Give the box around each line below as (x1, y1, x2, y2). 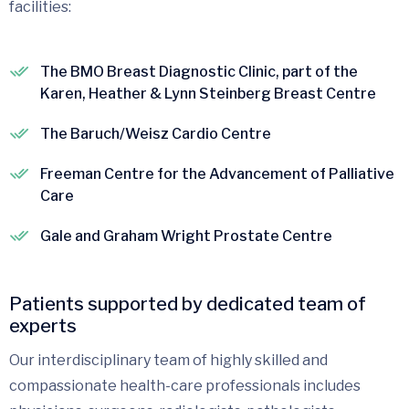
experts (9, 314, 77, 337)
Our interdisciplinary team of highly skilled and (9, 351, 328, 369)
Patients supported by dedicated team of (9, 292, 366, 315)
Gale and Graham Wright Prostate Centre (40, 226, 332, 245)
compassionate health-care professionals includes (9, 376, 361, 394)
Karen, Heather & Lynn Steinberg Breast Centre (40, 84, 376, 102)
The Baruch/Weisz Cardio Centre (40, 124, 271, 142)
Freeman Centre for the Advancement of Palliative (40, 164, 394, 183)
